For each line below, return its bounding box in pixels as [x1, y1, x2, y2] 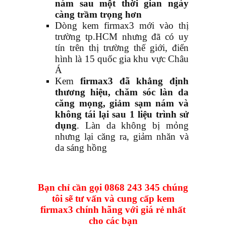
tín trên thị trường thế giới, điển [55, 42, 189, 53]
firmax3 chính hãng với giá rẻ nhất [40, 204, 186, 215]
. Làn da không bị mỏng [77, 120, 189, 131]
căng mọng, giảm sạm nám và [55, 98, 189, 109]
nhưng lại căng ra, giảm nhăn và [55, 131, 189, 142]
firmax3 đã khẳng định [80, 76, 189, 87]
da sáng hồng [55, 142, 107, 153]
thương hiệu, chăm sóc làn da [55, 87, 189, 98]
